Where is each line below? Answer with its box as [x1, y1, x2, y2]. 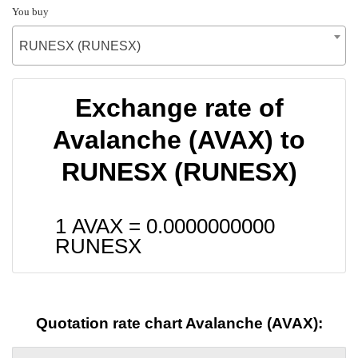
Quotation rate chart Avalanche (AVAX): [35, 315, 323, 332]
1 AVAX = [55, 214, 146, 237]
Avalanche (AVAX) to [53, 125, 305, 154]
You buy [12, 5, 49, 18]
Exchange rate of [74, 93, 284, 122]
